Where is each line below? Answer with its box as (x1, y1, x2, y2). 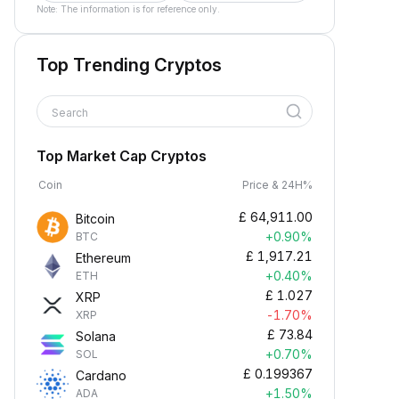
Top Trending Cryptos (37, 54, 222, 76)
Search (52, 106, 91, 119)
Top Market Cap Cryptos (37, 147, 207, 165)
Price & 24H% (242, 178, 313, 191)
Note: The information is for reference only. (37, 4, 220, 14)
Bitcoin (76, 211, 115, 226)
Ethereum (76, 250, 131, 265)
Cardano (76, 368, 126, 383)
